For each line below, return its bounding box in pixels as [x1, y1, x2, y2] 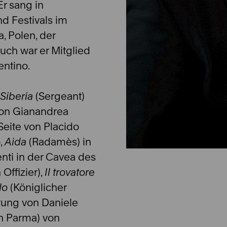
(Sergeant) [33, 90, 85, 102]
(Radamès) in [26, 135, 91, 148]
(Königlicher [8, 181, 66, 194]
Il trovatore [45, 166, 95, 178]
